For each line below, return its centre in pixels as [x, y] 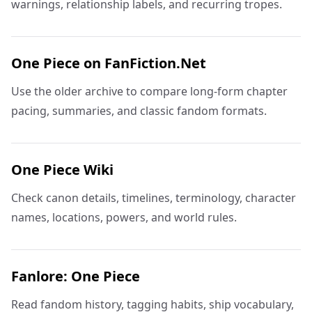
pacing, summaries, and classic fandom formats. [139, 111]
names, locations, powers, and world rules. [124, 217]
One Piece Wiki [62, 170]
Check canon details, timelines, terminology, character [154, 198]
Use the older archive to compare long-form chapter [149, 91]
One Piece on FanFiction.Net [109, 63]
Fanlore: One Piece [76, 276]
